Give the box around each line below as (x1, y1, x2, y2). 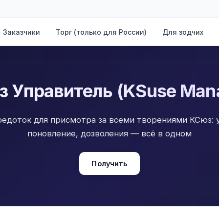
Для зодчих (162, 27, 203, 36)
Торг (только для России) (56, 27, 147, 36)
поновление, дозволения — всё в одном (27, 129, 192, 138)
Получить (91, 159, 128, 168)
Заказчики (3, 27, 40, 36)
